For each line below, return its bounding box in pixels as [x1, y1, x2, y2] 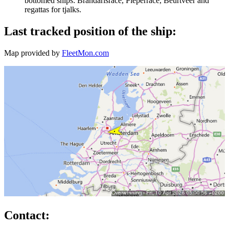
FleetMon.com [62, 48, 109, 57]
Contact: [4, 208, 50, 222]
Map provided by [4, 48, 62, 57]
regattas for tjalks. [25, 5, 81, 14]
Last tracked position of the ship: [4, 25, 176, 38]
